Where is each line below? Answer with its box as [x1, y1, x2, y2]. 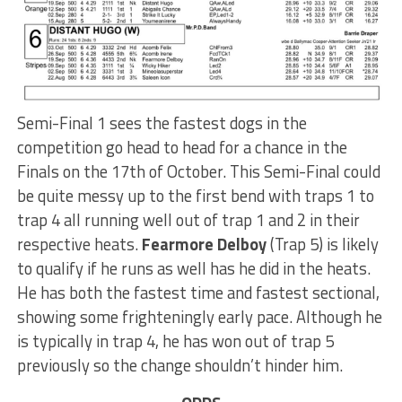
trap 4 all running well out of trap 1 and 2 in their [16, 206, 360, 232]
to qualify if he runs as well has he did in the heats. [16, 255, 371, 281]
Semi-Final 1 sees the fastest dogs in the [16, 109, 307, 135]
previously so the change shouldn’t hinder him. [16, 352, 343, 378]
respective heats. [16, 231, 142, 257]
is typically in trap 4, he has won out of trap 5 [16, 328, 334, 354]
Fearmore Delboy [141, 231, 267, 257]
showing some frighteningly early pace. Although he [16, 303, 382, 329]
